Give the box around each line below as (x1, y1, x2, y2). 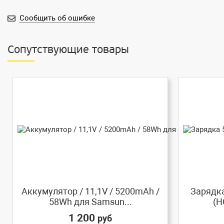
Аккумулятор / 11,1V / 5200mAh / (21, 186, 159, 197)
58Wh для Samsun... (48, 196, 132, 207)
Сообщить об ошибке (19, 13, 95, 23)
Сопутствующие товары (7, 44, 129, 56)
